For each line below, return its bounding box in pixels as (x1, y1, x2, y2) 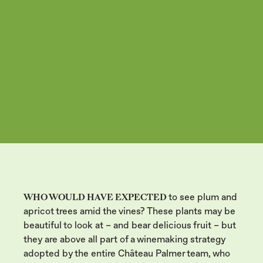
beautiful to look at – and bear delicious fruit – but (23, 220, 236, 231)
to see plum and (168, 191, 237, 203)
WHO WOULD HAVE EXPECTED (23, 191, 168, 203)
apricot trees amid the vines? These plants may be (23, 205, 235, 217)
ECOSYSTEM (23, 110, 76, 119)
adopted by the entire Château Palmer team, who (23, 248, 230, 259)
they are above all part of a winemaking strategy (23, 234, 225, 245)
